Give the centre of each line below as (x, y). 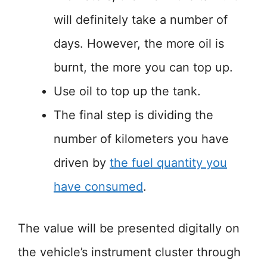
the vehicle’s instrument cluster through (129, 252)
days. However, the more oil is (139, 44)
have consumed (98, 187)
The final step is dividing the (133, 115)
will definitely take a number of (141, 20)
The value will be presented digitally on (129, 228)
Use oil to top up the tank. (127, 91)
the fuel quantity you (168, 163)
